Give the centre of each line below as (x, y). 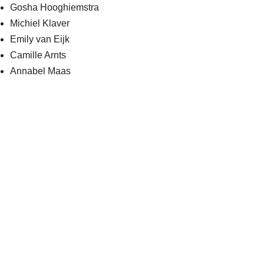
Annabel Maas (41, 71)
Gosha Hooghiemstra (55, 7)
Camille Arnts (38, 55)
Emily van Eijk (40, 39)
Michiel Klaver (40, 23)
